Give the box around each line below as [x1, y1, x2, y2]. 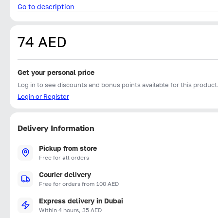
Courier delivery [39, 170, 91, 179]
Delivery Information [18, 123, 94, 133]
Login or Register [18, 92, 69, 100]
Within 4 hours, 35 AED [39, 206, 102, 214]
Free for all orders [39, 153, 89, 161]
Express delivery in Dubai [39, 196, 123, 205]
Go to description [18, 2, 74, 11]
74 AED [18, 33, 67, 51]
